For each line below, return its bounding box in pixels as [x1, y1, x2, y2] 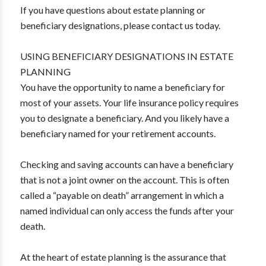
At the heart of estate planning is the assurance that [20, 251, 226, 262]
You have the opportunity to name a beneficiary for [20, 81, 225, 93]
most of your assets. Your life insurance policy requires [20, 97, 239, 108]
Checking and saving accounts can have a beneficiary [20, 159, 233, 170]
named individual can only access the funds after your [20, 205, 234, 216]
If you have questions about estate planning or [20, 4, 205, 15]
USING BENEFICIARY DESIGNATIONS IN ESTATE [20, 50, 233, 62]
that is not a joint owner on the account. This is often [20, 174, 229, 185]
